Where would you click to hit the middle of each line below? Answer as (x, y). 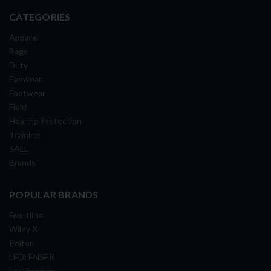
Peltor (21, 243)
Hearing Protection (45, 120)
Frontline (26, 215)
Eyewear (25, 79)
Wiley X (23, 229)
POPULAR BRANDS (54, 194)
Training (24, 134)
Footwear (27, 93)
